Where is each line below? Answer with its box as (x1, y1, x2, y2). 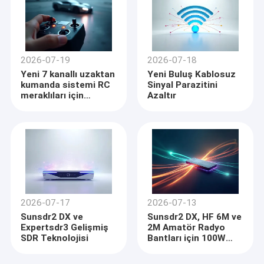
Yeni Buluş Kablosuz (147, 69, 236, 80)
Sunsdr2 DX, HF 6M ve (147, 212, 242, 223)
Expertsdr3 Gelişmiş (21, 222, 109, 233)
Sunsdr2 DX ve (21, 212, 84, 223)
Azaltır (147, 90, 177, 101)
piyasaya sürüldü (21, 101, 94, 112)
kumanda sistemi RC (21, 80, 111, 91)
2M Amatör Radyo (147, 222, 226, 233)
